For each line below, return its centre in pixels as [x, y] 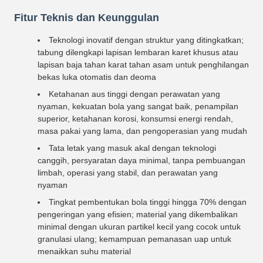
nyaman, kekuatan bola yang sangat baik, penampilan [138, 106]
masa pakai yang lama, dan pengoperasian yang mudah [142, 131]
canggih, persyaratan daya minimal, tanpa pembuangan [141, 160]
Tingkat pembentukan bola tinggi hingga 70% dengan [148, 202]
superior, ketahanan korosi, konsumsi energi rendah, [135, 119]
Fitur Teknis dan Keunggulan [87, 18]
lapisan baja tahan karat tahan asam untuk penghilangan [143, 65]
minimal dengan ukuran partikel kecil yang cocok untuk [139, 227]
